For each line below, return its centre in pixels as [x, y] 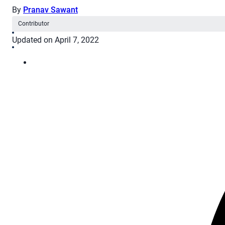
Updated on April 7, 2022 [55, 40]
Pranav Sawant [50, 10]
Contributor [34, 24]
